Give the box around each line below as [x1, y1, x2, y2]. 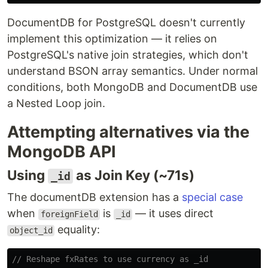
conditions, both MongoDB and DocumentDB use [7, 81, 257, 94]
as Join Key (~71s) [73, 167, 194, 184]
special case [182, 191, 243, 204]
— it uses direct [132, 207, 214, 220]
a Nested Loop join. [7, 97, 105, 110]
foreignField [40, 209, 98, 220]
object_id [9, 226, 53, 236]
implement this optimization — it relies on [7, 32, 217, 45]
